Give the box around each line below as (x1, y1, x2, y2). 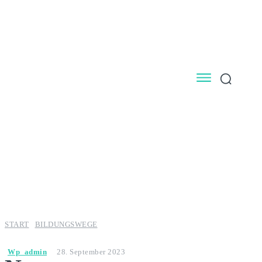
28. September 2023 (57, 247, 125, 256)
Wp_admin (8, 247, 47, 256)
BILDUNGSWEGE (35, 220, 98, 229)
